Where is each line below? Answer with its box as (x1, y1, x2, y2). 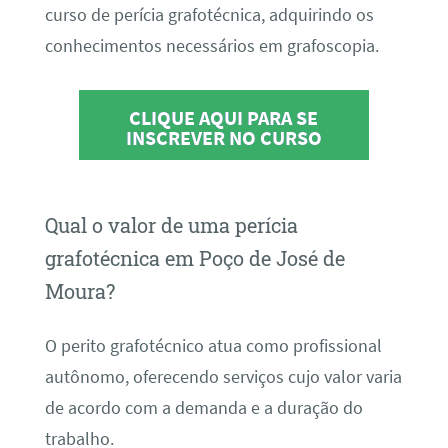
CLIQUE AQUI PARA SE (129, 104, 319, 130)
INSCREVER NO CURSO (125, 124, 322, 150)
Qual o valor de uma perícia (44, 212, 298, 239)
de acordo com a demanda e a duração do (44, 396, 363, 419)
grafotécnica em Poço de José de (44, 245, 345, 272)
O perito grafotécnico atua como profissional (44, 334, 382, 357)
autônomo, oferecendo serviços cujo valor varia (44, 365, 402, 388)
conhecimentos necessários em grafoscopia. (44, 35, 379, 58)
